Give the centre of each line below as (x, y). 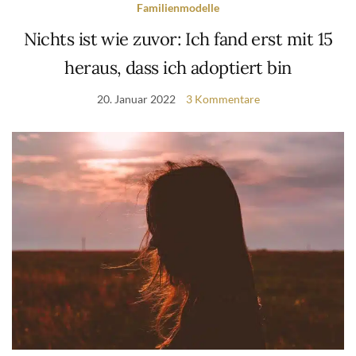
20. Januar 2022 (136, 99)
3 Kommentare (222, 99)
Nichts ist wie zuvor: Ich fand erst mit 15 (178, 39)
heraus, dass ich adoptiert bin (178, 68)
